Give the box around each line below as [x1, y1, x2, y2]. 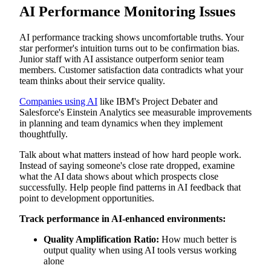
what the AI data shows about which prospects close [19, 171, 218, 182]
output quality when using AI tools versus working [44, 245, 237, 256]
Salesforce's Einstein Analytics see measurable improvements [19, 107, 252, 118]
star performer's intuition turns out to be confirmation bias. [19, 43, 240, 54]
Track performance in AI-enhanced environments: [19, 214, 226, 224]
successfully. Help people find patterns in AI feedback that [19, 182, 241, 193]
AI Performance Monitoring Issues [19, 4, 235, 20]
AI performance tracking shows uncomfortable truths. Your [19, 32, 244, 43]
